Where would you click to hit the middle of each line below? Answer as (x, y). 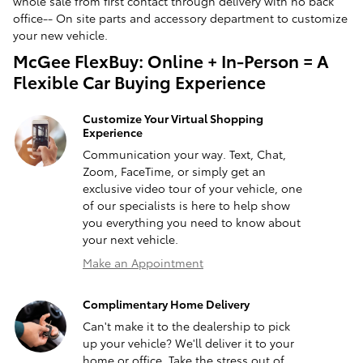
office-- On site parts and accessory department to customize (180, 18)
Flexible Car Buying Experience (139, 82)
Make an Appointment (143, 263)
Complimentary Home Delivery (166, 304)
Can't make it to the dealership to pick (186, 326)
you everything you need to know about (192, 222)
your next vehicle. (130, 239)
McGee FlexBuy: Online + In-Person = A (171, 61)
